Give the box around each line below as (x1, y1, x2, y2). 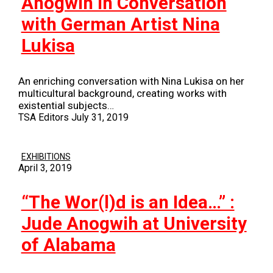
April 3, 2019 (18, 161, 72, 174)
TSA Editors (18, 111, 69, 123)
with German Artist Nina (21, 14, 220, 35)
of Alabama (21, 234, 116, 255)
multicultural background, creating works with (18, 87, 227, 99)
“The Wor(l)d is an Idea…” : (21, 191, 235, 213)
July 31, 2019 (71, 111, 129, 123)
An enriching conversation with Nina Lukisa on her (18, 74, 244, 87)
